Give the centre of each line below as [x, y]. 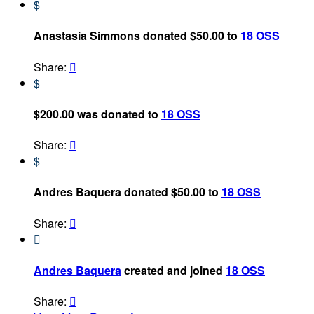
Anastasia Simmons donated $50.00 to [137, 36]
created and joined [173, 270]
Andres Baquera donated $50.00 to [128, 192]
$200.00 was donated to [97, 114]
